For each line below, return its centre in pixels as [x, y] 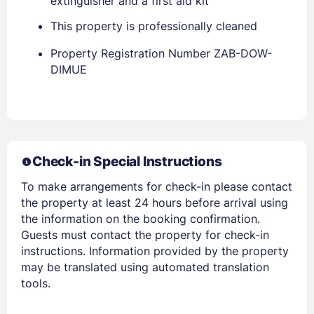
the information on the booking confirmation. [141, 219]
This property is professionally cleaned [154, 26]
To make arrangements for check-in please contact [157, 187]
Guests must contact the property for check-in [145, 235]
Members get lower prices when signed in [157, 119]
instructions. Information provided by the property [155, 251]
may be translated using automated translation [145, 267]
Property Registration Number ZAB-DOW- [161, 54]
